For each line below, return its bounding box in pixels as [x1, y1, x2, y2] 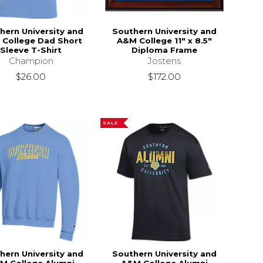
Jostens [147, 55, 181, 67]
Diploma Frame [131, 45, 197, 55]
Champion [8, 55, 53, 67]
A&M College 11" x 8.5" [116, 36, 212, 46]
